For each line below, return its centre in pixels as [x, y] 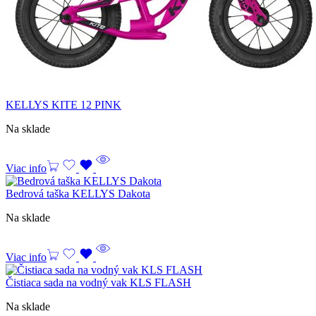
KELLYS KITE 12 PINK [63, 104]
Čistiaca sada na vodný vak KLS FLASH [98, 282]
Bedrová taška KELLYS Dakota [78, 193]
